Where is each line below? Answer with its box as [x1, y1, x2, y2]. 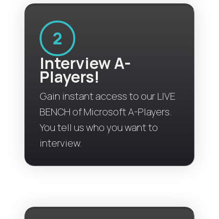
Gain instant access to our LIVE [40, 89, 175, 103]
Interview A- [40, 52, 131, 74]
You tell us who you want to [40, 121, 158, 134]
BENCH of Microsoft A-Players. [40, 105, 172, 118]
